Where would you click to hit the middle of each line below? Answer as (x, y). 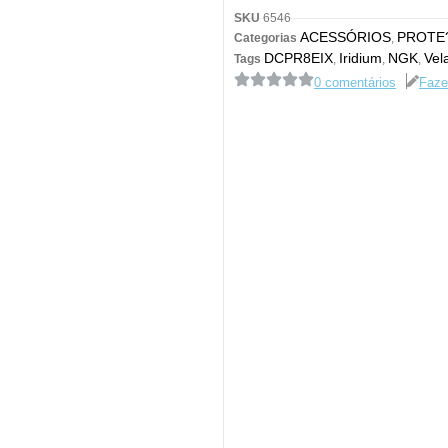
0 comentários (355, 82)
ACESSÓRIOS (345, 36)
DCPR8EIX (298, 57)
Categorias (265, 37)
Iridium (360, 57)
